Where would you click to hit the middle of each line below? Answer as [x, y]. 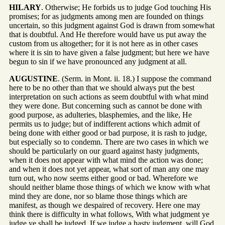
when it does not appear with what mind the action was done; [106, 160]
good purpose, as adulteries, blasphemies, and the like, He [100, 115]
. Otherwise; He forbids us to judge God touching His [126, 8]
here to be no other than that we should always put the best [102, 88]
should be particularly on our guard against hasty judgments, [104, 151]
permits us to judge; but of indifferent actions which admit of [104, 124]
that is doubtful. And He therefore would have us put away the [108, 35]
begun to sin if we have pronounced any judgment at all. [98, 62]
